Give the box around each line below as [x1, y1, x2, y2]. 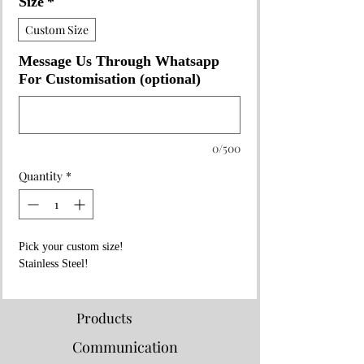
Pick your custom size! [19, 236, 123, 258]
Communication [72, 337, 178, 357]
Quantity [19, 168, 63, 184]
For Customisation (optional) [19, 66, 201, 94]
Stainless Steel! [19, 253, 89, 275]
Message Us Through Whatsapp [19, 48, 219, 76]
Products [76, 309, 132, 327]
